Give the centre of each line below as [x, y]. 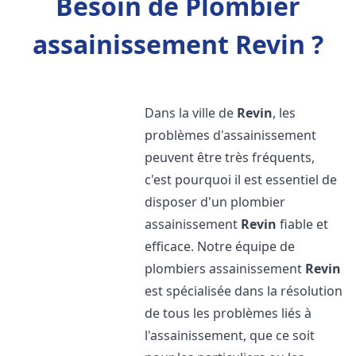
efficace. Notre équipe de [220, 246]
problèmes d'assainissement [231, 135]
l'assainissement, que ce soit [230, 335]
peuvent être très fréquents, [230, 157]
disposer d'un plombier [215, 202]
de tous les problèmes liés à [228, 313]
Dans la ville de [191, 113]
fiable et [303, 224]
